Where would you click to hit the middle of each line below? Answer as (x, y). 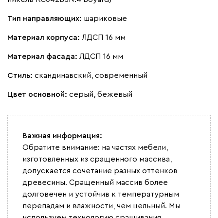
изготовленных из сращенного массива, (97, 159)
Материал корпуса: (45, 37)
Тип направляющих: (45, 18)
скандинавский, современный (91, 75)
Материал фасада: (43, 56)
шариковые (105, 18)
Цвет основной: (38, 94)
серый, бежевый (101, 94)
